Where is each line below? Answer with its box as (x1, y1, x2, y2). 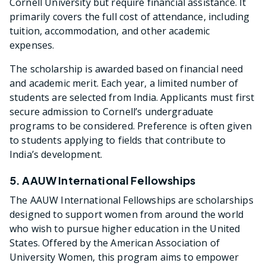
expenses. (9, 39, 55, 52)
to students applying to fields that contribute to (9, 134, 226, 147)
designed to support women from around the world (9, 208, 244, 221)
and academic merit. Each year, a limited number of (9, 77, 239, 90)
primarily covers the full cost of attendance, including (9, 10, 250, 24)
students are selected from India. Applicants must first (9, 91, 255, 104)
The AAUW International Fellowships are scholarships (9, 194, 254, 207)
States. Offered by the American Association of (9, 236, 220, 250)
